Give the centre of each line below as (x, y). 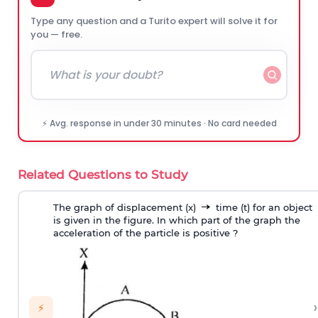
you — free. (56, 34)
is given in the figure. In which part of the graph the (176, 220)
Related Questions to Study (103, 175)
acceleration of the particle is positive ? (145, 232)
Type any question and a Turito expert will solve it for (154, 21)
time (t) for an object (262, 207)
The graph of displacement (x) (126, 207)
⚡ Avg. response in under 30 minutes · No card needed (159, 123)
